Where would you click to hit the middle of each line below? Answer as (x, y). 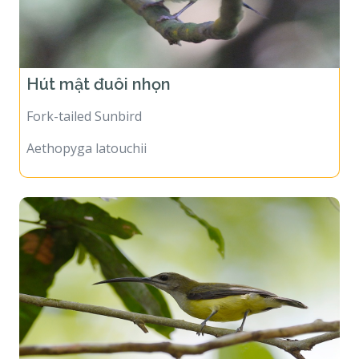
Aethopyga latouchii (87, 137)
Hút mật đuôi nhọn (101, 73)
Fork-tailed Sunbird (84, 105)
